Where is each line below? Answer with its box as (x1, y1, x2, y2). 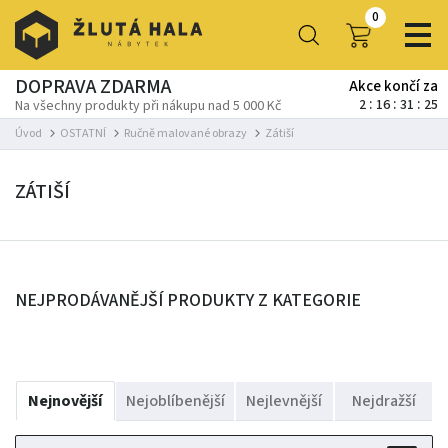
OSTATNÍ (60, 125, 106, 142)
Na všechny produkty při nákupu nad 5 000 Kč (15, 96, 281, 116)
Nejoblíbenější (125, 390, 225, 412)
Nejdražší (351, 390, 416, 412)
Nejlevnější (246, 390, 323, 412)
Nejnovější (28, 390, 103, 412)
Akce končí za (349, 76, 438, 97)
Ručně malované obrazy (124, 125, 247, 142)
